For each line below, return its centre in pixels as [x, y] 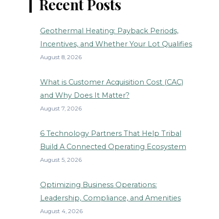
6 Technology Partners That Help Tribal [110, 133]
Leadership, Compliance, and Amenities [110, 198]
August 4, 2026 [61, 211]
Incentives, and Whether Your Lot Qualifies [116, 44]
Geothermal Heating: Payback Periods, [109, 31]
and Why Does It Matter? [85, 95]
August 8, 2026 [61, 57]
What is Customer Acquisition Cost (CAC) [111, 82]
